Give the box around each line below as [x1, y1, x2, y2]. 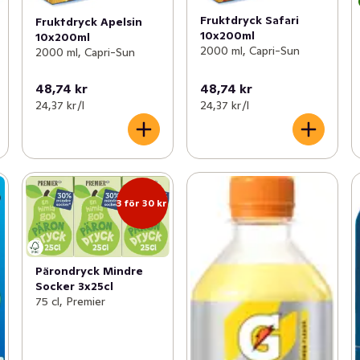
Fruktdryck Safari [199, 13, 299, 28]
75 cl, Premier [35, 294, 105, 309]
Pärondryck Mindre [35, 264, 143, 279]
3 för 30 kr [117, 197, 168, 210]
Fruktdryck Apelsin [35, 14, 142, 30]
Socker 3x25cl [35, 279, 113, 294]
